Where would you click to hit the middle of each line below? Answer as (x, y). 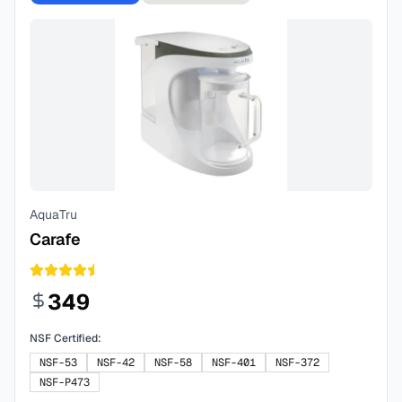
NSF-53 (58, 363)
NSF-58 (173, 363)
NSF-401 (234, 363)
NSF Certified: (66, 338)
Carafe (55, 239)
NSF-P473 (65, 382)
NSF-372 (297, 363)
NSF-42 (116, 363)
